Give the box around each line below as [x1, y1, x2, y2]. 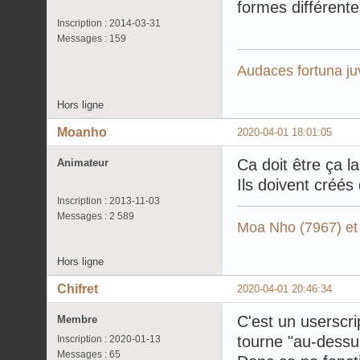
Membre [57, 313, 97, 325]
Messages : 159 [57, 33, 126, 45]
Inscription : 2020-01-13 [57, 333, 161, 345]
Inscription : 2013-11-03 [57, 194, 160, 207]
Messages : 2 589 [57, 210, 134, 222]
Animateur [57, 156, 108, 169]
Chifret [57, 281, 98, 296]
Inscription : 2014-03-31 [57, 18, 161, 30]
